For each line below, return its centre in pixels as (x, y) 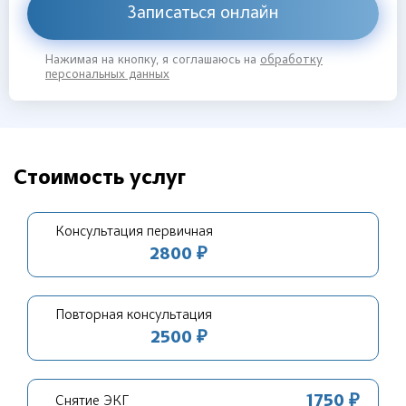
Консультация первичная (134, 232)
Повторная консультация (134, 315)
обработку (291, 61)
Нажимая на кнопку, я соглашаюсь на (153, 61)
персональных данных (107, 75)
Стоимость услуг (100, 179)
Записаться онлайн (203, 14)
